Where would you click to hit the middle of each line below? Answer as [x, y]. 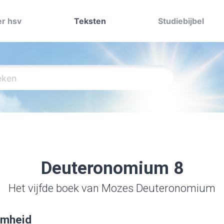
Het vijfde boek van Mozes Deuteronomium [112, 188]
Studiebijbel [181, 21]
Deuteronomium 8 [112, 168]
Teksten [90, 21]
